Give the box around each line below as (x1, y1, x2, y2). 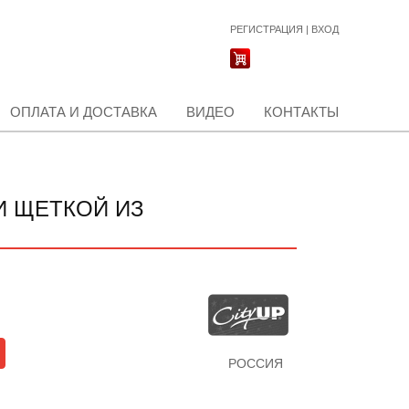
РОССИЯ (227, 356, 283, 371)
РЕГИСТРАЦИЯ (230, 24, 303, 35)
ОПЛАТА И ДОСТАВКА (10, 104, 157, 120)
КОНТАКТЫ (264, 104, 339, 120)
